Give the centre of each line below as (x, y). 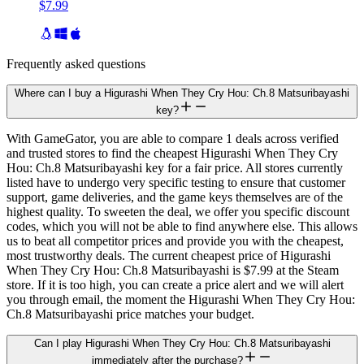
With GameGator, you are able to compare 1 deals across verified (173, 139)
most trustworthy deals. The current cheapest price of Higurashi (169, 256)
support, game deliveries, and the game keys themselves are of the (175, 197)
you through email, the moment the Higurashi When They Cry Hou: (181, 300)
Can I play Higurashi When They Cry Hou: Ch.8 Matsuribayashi (182, 344)
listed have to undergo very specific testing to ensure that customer (176, 183)
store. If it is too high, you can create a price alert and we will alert (175, 285)
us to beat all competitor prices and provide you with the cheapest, (175, 241)
